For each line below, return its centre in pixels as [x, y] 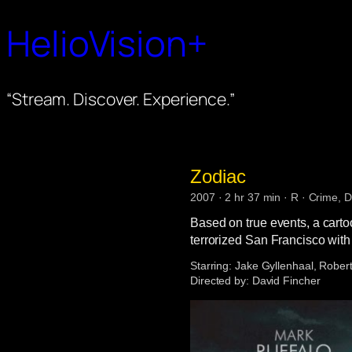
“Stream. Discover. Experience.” [121, 98]
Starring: [211, 265]
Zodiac [218, 176]
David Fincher [284, 280]
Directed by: [220, 280]
